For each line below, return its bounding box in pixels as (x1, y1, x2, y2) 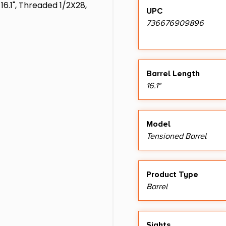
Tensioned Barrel (146, 131, 206, 141)
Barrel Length (146, 68, 200, 79)
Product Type (146, 169, 198, 180)
